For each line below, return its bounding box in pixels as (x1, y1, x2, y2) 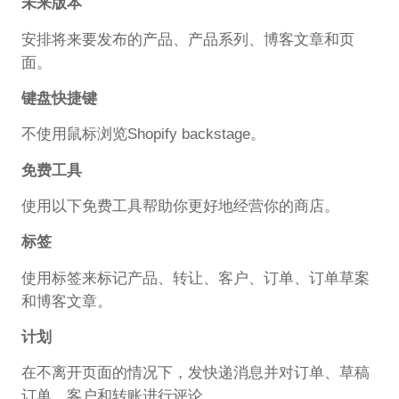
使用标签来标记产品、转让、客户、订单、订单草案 (20, 269, 370, 287)
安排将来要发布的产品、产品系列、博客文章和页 (20, 30, 354, 48)
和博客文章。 (20, 292, 112, 310)
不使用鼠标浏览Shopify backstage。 (20, 126, 265, 143)
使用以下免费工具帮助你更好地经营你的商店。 (20, 198, 339, 216)
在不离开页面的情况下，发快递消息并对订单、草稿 (20, 364, 370, 382)
